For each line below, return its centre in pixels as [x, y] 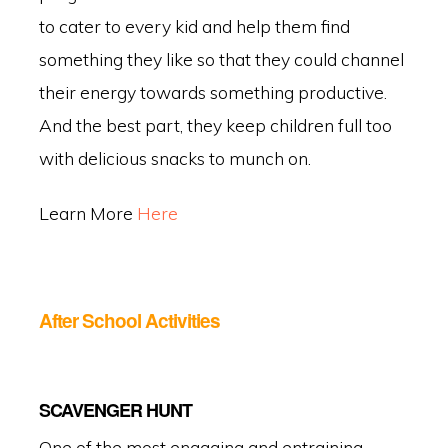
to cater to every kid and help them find [194, 25]
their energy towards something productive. [212, 91]
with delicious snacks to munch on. [174, 157]
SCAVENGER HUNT [115, 409]
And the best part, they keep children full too [215, 124]
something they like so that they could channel [221, 58]
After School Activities [129, 321]
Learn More [87, 213]
